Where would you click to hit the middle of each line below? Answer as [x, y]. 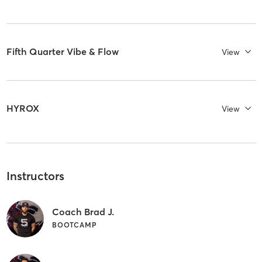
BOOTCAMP [74, 225]
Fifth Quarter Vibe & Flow [62, 52]
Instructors [35, 176]
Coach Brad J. [83, 211]
